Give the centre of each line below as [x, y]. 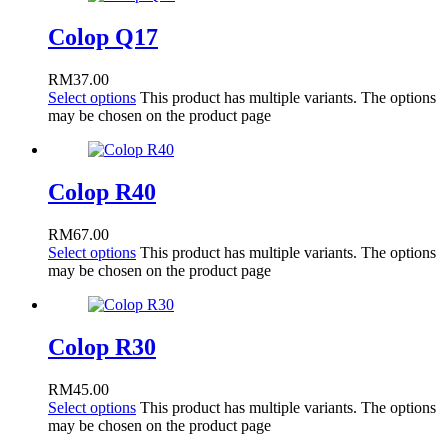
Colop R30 [102, 346]
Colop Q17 [103, 37]
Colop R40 [102, 192]
